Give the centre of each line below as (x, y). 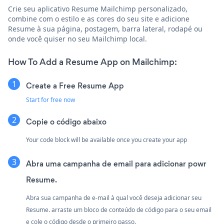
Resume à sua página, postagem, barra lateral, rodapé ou (105, 29)
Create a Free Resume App (75, 86)
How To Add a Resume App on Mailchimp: (92, 62)
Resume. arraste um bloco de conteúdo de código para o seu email (119, 210)
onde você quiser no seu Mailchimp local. (77, 39)
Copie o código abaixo (66, 122)
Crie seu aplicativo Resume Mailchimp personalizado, (98, 9)
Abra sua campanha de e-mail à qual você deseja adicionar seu (114, 198)
